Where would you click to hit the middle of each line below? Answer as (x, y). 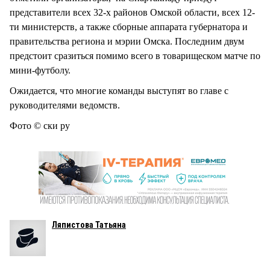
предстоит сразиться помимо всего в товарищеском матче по (135, 55)
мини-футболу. (40, 70)
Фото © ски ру (40, 126)
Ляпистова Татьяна (89, 225)
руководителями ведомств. (65, 105)
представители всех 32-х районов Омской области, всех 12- (132, 12)
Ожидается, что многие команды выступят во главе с (119, 90)
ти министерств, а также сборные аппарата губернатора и (129, 27)
